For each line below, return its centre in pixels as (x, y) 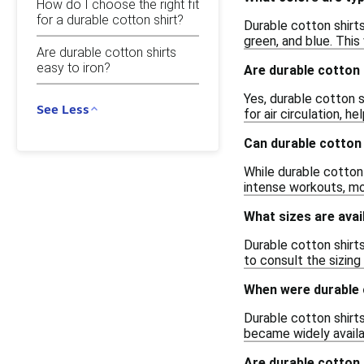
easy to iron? (74, 67)
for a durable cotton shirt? (110, 19)
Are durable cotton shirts (106, 52)
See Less (63, 108)
